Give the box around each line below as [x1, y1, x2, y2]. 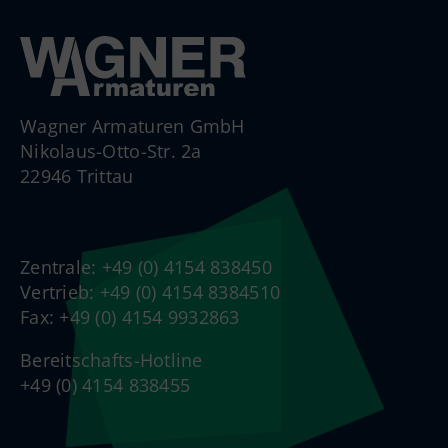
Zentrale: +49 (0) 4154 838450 [20, 255, 272, 280]
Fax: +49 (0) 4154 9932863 [20, 305, 240, 330]
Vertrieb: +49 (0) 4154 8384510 [20, 280, 281, 305]
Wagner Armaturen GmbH [20, 114, 245, 139]
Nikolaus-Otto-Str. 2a [20, 139, 202, 164]
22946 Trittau [20, 164, 134, 189]
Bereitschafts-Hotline [20, 348, 203, 373]
